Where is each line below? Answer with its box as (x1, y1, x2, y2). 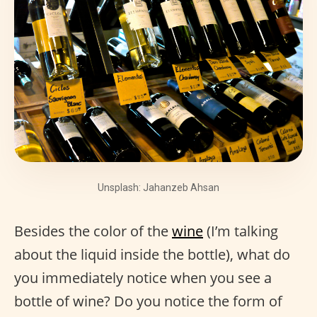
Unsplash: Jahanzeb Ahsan (98, 182, 219, 193)
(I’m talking (203, 221, 278, 241)
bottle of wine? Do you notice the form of (14, 292, 282, 311)
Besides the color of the (14, 221, 172, 241)
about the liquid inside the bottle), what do (14, 245, 290, 264)
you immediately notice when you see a (14, 268, 272, 287)
